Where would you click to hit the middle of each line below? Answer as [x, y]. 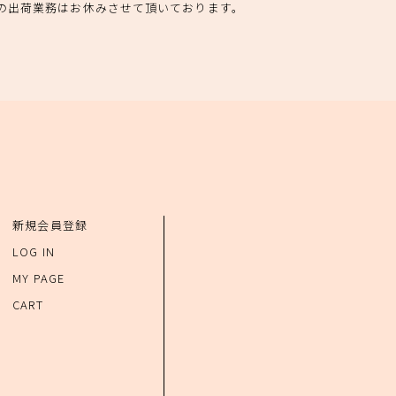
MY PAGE [38, 278]
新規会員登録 [50, 225]
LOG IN [34, 252]
